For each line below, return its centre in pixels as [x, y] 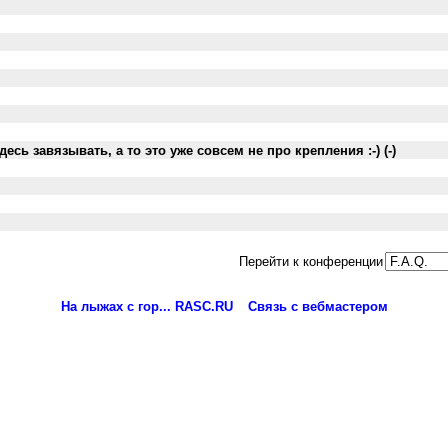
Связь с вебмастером [317, 306]
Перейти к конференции [311, 261]
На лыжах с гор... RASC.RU [146, 306]
